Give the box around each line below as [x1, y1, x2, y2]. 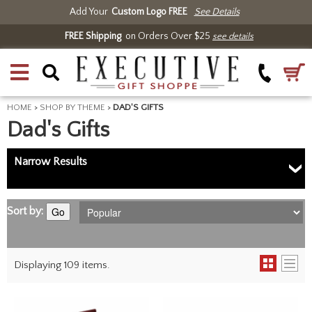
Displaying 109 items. [14, 259, 110, 271]
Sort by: [7, 205, 43, 217]
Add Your [69, 6, 108, 17]
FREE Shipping [65, 31, 121, 42]
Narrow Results [14, 155, 87, 168]
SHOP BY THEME [40, 102, 105, 112]
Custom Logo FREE [111, 6, 187, 17]
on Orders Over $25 [121, 31, 212, 42]
